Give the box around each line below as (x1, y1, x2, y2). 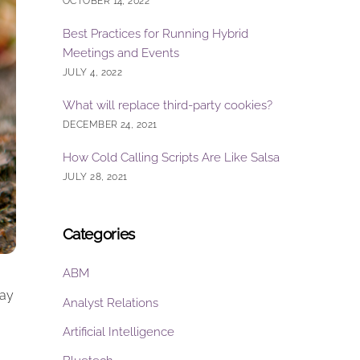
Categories (62, 225, 135, 243)
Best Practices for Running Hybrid (62, 26, 248, 41)
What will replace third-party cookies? (62, 97, 272, 112)
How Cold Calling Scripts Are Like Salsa (62, 149, 280, 165)
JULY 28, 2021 (62, 170, 128, 182)
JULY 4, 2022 (62, 66, 123, 78)
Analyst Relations (62, 295, 158, 310)
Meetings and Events (62, 45, 179, 60)
